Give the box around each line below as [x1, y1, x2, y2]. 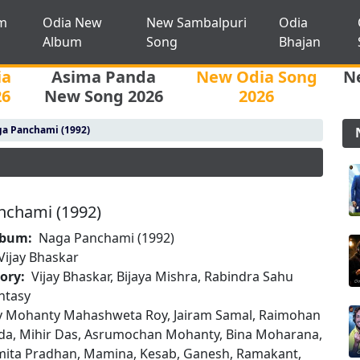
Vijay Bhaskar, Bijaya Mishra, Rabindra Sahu [31, 268, 294, 285]
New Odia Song [195, 66, 317, 88]
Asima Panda [51, 66, 156, 88]
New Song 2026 [44, 85, 163, 107]
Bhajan [279, 33, 321, 51]
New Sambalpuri [145, 14, 247, 31]
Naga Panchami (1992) [39, 229, 175, 247]
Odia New [42, 14, 102, 31]
